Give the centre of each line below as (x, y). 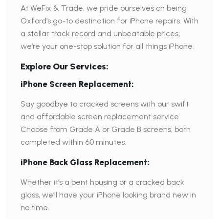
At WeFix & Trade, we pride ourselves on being (104, 8)
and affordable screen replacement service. (100, 117)
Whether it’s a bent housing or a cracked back (102, 182)
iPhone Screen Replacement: (77, 84)
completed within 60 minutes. (73, 142)
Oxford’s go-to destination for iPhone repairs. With (109, 21)
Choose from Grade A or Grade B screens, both (106, 129)
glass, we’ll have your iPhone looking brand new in (108, 195)
